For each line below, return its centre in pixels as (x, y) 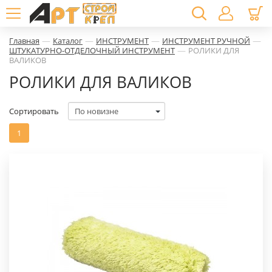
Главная (24, 41)
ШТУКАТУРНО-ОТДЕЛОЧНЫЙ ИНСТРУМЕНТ (92, 50)
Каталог (68, 41)
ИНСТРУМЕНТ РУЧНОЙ (206, 41)
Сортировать (34, 111)
